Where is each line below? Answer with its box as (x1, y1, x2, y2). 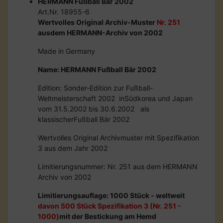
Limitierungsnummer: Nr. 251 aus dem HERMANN (38, 162, 198, 171)
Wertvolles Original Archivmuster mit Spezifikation (38, 133, 199, 142)
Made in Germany (38, 46, 95, 55)
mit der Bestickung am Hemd (59, 212, 159, 221)
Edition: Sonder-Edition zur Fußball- (38, 83, 153, 92)
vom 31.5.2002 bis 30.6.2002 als (38, 104, 149, 113)
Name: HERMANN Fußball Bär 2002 (38, 65, 156, 74)
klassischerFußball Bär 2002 (38, 114, 129, 123)
